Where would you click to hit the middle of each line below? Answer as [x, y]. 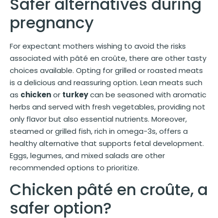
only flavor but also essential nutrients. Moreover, [98, 119]
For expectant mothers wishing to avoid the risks [98, 46]
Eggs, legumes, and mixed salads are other [87, 155]
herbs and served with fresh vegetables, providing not [108, 107]
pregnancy [52, 22]
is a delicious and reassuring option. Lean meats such [106, 82]
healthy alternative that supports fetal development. [107, 143]
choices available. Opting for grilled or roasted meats [106, 70]
